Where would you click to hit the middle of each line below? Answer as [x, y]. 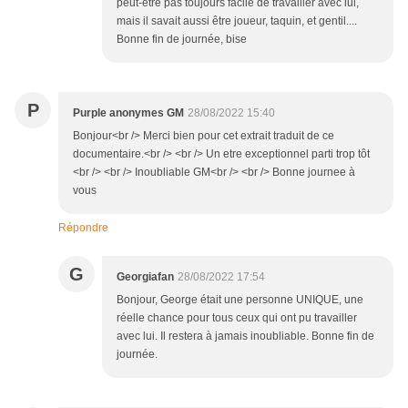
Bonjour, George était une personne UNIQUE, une [240, 300]
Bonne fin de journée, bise [182, 40]
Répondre [83, 228]
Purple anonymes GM [128, 113]
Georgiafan [145, 277]
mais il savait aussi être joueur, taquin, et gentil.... [237, 21]
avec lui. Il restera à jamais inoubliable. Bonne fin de [245, 337]
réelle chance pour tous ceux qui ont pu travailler [237, 318]
